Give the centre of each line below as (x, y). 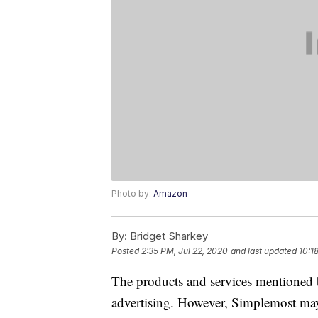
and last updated (264, 251)
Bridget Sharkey (168, 236)
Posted (126, 251)
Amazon (170, 194)
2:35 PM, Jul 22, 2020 (185, 251)
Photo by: (132, 194)
